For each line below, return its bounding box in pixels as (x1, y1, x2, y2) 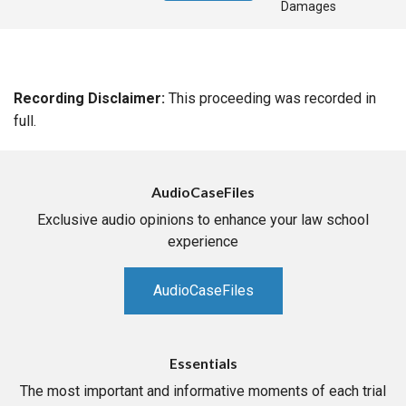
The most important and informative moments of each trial (20, 382, 386, 401)
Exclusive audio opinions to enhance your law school (37, 211, 369, 229)
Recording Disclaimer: (14, 90, 165, 108)
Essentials (169, 354, 237, 372)
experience (168, 233, 238, 251)
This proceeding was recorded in (165, 90, 376, 108)
